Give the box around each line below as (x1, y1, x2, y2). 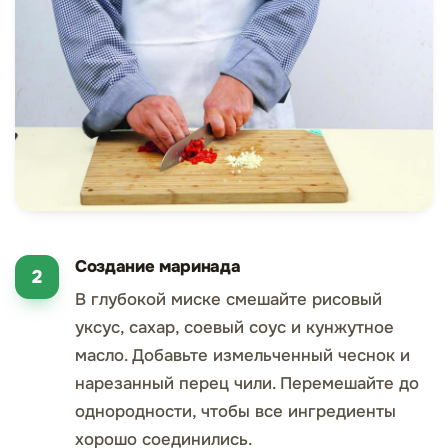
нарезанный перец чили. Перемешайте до (75, 372, 419, 394)
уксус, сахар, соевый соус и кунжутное (75, 316, 394, 338)
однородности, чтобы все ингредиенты (75, 400, 396, 422)
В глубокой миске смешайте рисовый (75, 288, 382, 310)
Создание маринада (75, 255, 241, 277)
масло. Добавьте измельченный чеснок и (75, 344, 410, 366)
